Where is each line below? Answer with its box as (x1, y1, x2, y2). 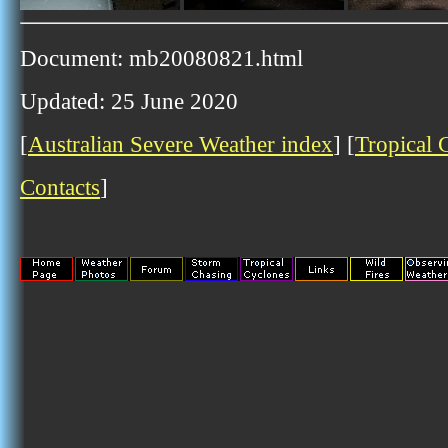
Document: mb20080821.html (20, 45, 303, 71)
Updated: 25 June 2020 (20, 88, 238, 114)
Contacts (20, 174, 100, 200)
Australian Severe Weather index (28, 131, 333, 157)
